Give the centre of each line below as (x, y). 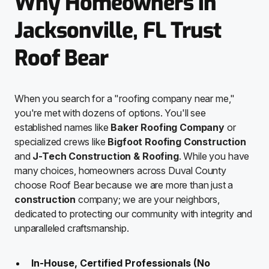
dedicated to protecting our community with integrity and (134, 213)
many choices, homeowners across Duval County (120, 170)
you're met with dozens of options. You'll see (110, 113)
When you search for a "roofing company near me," (125, 98)
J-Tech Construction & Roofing (106, 156)
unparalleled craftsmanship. (72, 228)
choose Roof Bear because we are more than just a (124, 185)
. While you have (214, 156)
